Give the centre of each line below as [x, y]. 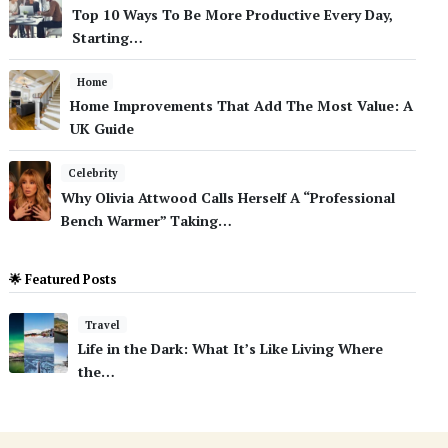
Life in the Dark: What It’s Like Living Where [230, 349]
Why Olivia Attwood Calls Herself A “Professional [228, 197]
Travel [102, 324]
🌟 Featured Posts [63, 279]
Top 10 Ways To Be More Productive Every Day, [232, 14]
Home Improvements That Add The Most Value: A [241, 106]
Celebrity [92, 173]
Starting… [107, 37]
